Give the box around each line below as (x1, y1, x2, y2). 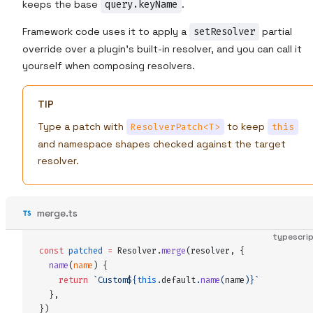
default (161, 274, 196, 286)
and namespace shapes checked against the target (38, 137, 286, 150)
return (39, 274, 88, 286)
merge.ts (37, 206, 78, 219)
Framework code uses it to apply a (22, 24, 189, 38)
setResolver (194, 24, 255, 38)
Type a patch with (38, 119, 126, 133)
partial (259, 24, 292, 38)
